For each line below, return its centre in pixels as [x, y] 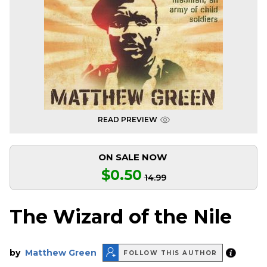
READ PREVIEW [127, 119]
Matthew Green [61, 253]
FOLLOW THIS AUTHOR [170, 253]
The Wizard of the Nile [121, 217]
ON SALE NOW [132, 157]
